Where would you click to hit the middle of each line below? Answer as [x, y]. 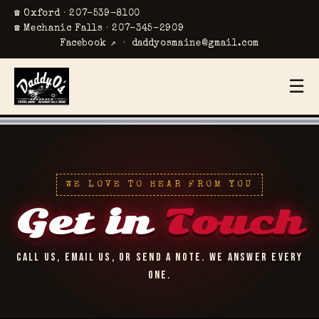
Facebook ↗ [88, 43]
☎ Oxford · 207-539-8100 [78, 14]
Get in [89, 223]
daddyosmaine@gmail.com [196, 43]
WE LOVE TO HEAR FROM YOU [159, 184]
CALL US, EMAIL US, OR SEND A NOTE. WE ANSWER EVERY [159, 258]
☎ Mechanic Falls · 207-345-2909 [99, 28]
